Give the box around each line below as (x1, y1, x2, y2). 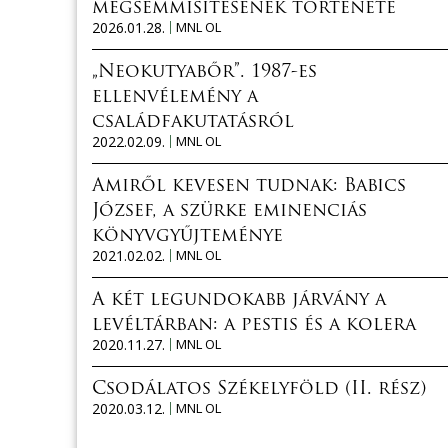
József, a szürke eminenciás (92, 202, 367, 221)
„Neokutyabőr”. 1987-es (92, 63, 317, 82)
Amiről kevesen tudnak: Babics (92, 177, 406, 196)
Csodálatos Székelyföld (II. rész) (92, 380, 426, 399)
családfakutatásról (92, 113, 294, 132)
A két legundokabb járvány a (92, 291, 386, 310)
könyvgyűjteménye (92, 227, 283, 246)
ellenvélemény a (92, 88, 258, 107)
